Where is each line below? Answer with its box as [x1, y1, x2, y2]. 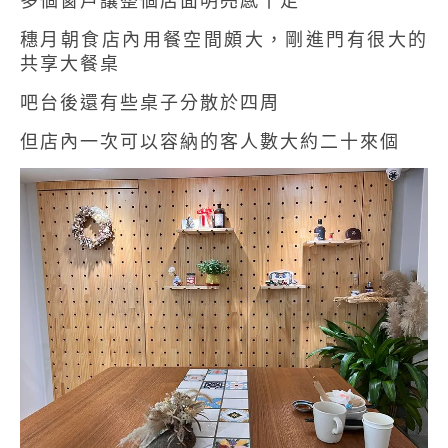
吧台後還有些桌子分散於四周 [20, 90, 280, 115]
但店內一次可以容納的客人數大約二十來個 [20, 129, 400, 154]
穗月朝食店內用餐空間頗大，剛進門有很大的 [20, 27, 428, 52]
